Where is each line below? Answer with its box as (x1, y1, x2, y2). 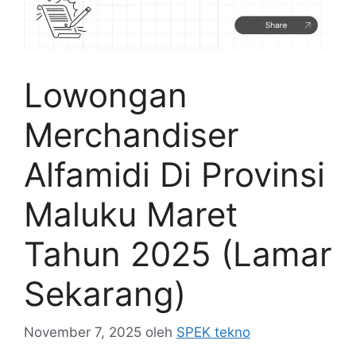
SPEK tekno (176, 324, 250, 341)
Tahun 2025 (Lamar (24, 233, 332, 274)
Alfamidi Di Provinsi (24, 153, 325, 195)
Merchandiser (24, 114, 239, 155)
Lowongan (24, 74, 188, 115)
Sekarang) (24, 273, 186, 314)
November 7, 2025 (24, 324, 141, 341)
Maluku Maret (24, 193, 238, 234)
